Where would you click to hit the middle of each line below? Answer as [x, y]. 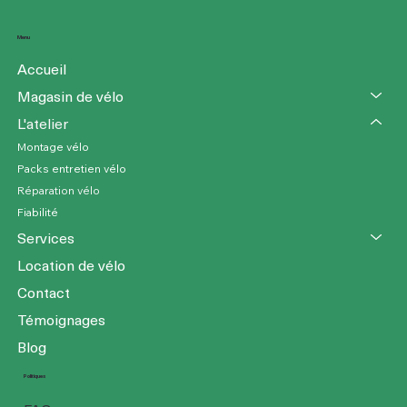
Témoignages [61, 318]
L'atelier [42, 122]
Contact [43, 291]
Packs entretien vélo [71, 168]
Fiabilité [37, 212]
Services [45, 237]
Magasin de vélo [70, 95]
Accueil [41, 68]
